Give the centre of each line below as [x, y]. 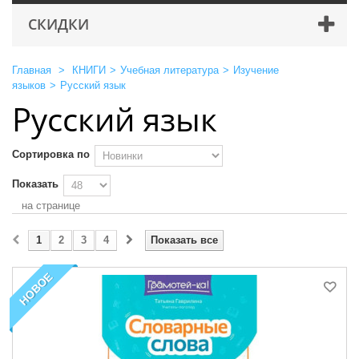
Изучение [256, 70]
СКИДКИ [58, 24]
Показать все [184, 240]
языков [29, 85]
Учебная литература [169, 70]
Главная [32, 70]
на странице [51, 205]
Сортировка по [51, 154]
